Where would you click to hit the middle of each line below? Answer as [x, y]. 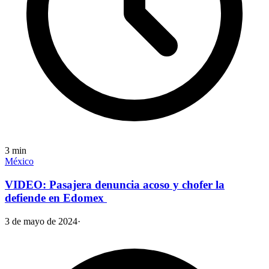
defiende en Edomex [56, 198]
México [19, 162]
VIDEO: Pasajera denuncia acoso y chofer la [115, 184]
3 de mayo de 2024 [41, 221]
